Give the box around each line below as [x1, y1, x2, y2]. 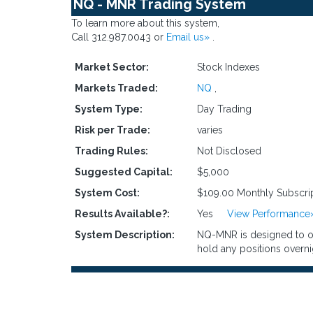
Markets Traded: [75, 82, 158, 94]
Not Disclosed [197, 145, 264, 156]
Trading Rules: [75, 145, 148, 156]
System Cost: [75, 187, 140, 198]
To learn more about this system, [71, 17, 219, 29]
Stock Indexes [197, 61, 263, 73]
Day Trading [197, 103, 254, 115]
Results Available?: [75, 208, 170, 219]
